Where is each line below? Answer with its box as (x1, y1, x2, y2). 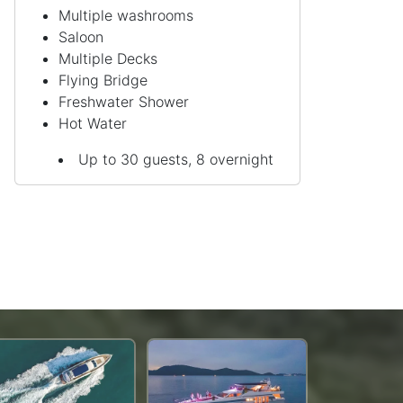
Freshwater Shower (58, 93, 189, 112)
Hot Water (58, 114, 127, 133)
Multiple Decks (58, 49, 157, 68)
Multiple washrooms (58, 6, 193, 25)
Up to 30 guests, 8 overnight (78, 150, 273, 169)
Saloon (58, 28, 103, 47)
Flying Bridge (58, 71, 148, 90)
